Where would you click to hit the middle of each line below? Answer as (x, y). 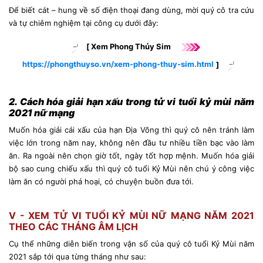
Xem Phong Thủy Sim (131, 47)
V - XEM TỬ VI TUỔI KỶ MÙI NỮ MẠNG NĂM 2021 (131, 215)
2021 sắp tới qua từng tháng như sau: (77, 256)
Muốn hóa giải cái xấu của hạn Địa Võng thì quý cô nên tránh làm (131, 129)
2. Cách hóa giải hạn (56, 101)
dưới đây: (142, 23)
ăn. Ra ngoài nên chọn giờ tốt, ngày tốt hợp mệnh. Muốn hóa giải (131, 155)
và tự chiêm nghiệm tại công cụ (66, 23)
